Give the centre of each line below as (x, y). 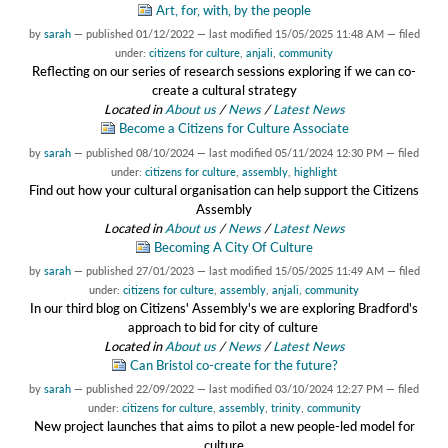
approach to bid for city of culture (224, 326)
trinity (285, 407)
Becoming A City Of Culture (233, 246)
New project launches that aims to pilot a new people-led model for (224, 425)
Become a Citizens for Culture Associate (233, 128)
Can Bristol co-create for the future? (233, 364)
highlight (315, 171)
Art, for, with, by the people (233, 10)
